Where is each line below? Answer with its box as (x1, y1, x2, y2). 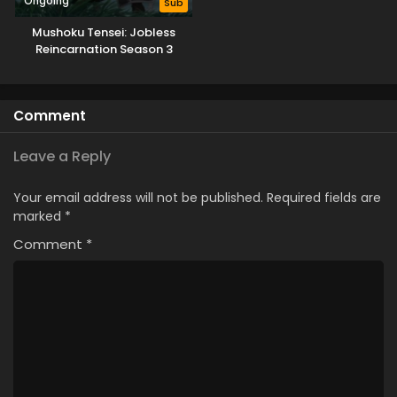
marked (13, 207, 65, 225)
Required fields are (267, 189, 381, 206)
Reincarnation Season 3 (35, 41, 173, 58)
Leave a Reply (13, 146, 111, 167)
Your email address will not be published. (13, 189, 263, 206)
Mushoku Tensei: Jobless (32, 24, 175, 41)
